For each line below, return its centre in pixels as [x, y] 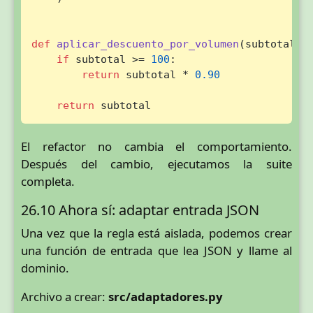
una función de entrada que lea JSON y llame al [156, 250]
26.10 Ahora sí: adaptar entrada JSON [140, 210]
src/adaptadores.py [166, 297]
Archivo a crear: [65, 297]
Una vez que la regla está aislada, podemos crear [156, 233]
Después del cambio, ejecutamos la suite [156, 163]
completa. [48, 181]
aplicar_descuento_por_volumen [147, 44]
